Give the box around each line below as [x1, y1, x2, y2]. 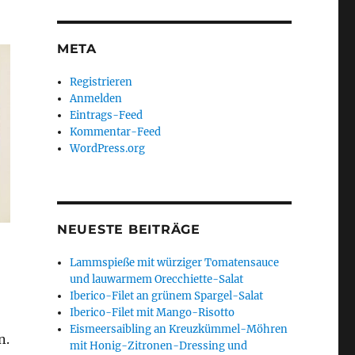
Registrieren [70, 74, 133, 89]
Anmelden [70, 91, 123, 105]
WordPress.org [70, 141, 146, 155]
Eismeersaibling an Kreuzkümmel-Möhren [70, 322, 288, 336]
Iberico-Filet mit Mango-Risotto [70, 305, 235, 319]
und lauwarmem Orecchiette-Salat [70, 272, 244, 286]
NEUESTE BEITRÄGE [56, 221, 200, 237]
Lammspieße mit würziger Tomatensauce [70, 255, 280, 269]
